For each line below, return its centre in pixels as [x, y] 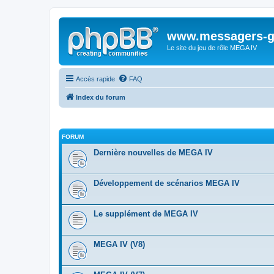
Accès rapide [95, 79]
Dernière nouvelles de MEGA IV [153, 153]
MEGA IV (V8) [119, 244]
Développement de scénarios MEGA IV [167, 183]
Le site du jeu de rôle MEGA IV [212, 48]
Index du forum [101, 97]
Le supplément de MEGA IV [146, 214]
